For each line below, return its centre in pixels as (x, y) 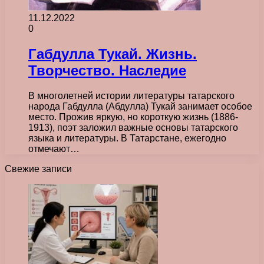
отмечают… (54, 148)
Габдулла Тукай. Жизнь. (113, 54)
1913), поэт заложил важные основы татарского (133, 127)
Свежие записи (38, 169)
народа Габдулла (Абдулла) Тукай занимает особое (140, 106)
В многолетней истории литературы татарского (131, 95)
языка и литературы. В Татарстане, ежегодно (127, 138)
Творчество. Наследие (107, 70)
